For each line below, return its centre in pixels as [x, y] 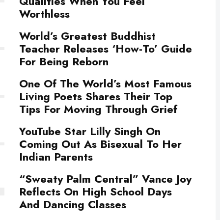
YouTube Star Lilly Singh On [90, 131]
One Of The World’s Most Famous [105, 83]
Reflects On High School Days [96, 192]
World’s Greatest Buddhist [87, 36]
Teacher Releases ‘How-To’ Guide [106, 49]
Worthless [44, 14]
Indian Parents [56, 157]
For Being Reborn [64, 61]
